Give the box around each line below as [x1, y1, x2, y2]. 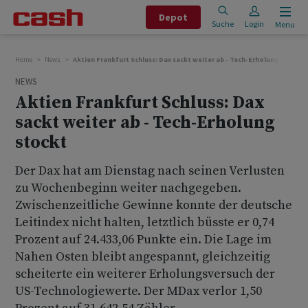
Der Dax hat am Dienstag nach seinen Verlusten [15, 163, 285, 179]
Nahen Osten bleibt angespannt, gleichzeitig [15, 249, 270, 265]
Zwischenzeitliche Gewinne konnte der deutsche [15, 197, 292, 213]
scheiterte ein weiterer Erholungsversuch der [15, 266, 275, 282]
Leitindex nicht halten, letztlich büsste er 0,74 [15, 214, 274, 230]
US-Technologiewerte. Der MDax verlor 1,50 [15, 283, 262, 299]
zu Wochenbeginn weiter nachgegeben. [15, 180, 241, 196]
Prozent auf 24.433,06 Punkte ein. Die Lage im [15, 232, 272, 247]
